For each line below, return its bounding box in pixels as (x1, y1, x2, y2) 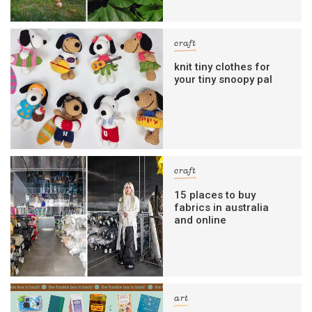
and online (174, 213, 227, 226)
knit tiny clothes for (174, 61, 271, 74)
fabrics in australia (174, 201, 270, 214)
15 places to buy (174, 188, 256, 201)
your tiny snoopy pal (174, 73, 273, 86)
